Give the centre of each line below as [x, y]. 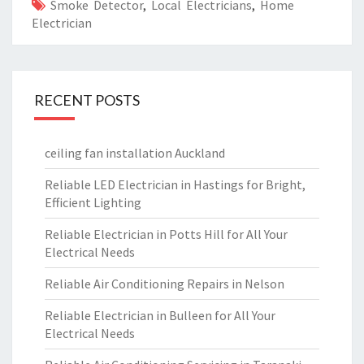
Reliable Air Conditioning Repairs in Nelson [165, 284]
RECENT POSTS [87, 100]
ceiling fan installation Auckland [135, 153]
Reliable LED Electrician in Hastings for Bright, [175, 184]
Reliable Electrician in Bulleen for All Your [160, 315]
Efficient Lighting [93, 202]
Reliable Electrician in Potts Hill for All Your [166, 234]
